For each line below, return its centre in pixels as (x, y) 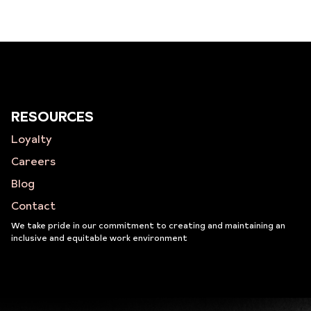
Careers (33, 161)
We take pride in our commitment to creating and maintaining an (148, 225)
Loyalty (31, 139)
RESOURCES (52, 117)
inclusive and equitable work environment (99, 238)
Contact (33, 205)
